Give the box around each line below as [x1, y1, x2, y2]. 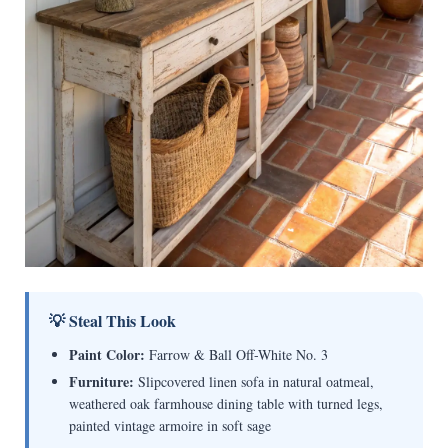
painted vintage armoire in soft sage [68, 416, 271, 436]
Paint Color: [68, 344, 145, 366]
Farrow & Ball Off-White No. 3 [144, 345, 328, 365]
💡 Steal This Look [48, 309, 176, 333]
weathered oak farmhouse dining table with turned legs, [68, 394, 383, 414]
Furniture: [68, 371, 134, 393]
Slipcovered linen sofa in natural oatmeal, [133, 372, 374, 392]
